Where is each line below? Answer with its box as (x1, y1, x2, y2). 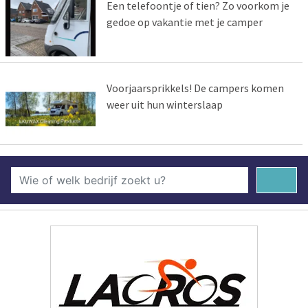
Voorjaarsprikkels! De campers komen (106, 80, 284, 95)
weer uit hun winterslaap (106, 97, 223, 111)
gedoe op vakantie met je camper (106, 14, 263, 29)
